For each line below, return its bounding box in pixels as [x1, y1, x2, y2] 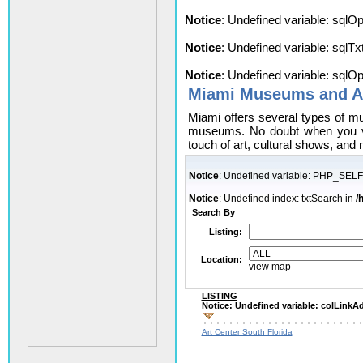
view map [249, 261, 291, 272]
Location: [201, 254, 242, 264]
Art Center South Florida [201, 327, 293, 336]
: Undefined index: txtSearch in [219, 193, 356, 204]
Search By [192, 207, 235, 217]
